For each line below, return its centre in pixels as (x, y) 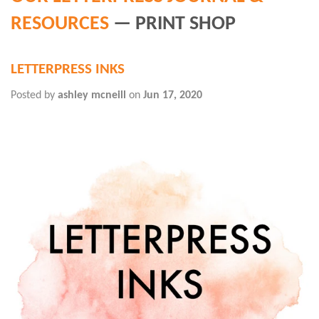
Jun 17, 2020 (173, 96)
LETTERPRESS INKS (68, 69)
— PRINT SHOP (172, 24)
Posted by (34, 96)
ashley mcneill (92, 96)
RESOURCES (60, 24)
